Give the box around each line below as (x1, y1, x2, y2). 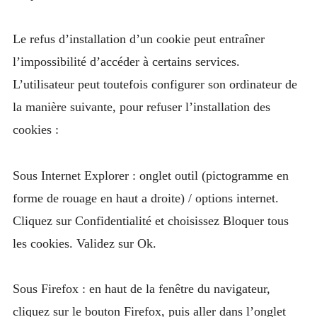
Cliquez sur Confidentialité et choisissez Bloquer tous (12, 213, 289, 228)
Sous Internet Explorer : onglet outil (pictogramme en (12, 168, 289, 183)
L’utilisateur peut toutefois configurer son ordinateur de (12, 77, 297, 92)
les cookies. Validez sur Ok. (12, 236, 156, 250)
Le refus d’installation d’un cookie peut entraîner (12, 32, 265, 47)
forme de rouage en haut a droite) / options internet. (12, 190, 279, 205)
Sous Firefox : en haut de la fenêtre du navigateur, (12, 282, 270, 296)
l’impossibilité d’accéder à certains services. (12, 54, 240, 69)
